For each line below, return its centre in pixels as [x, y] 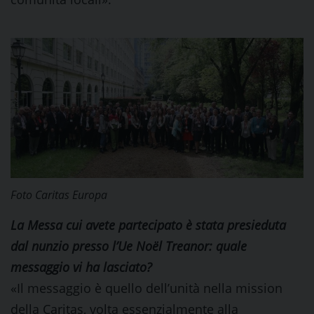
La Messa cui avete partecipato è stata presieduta [148, 225]
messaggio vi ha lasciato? [81, 267]
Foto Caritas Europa [59, 195]
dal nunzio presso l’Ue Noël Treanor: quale [129, 246]
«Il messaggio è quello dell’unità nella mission [146, 288]
